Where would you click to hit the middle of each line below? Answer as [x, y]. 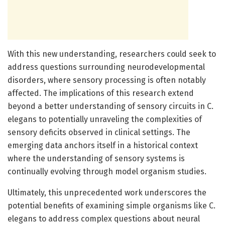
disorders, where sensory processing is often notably [107, 80]
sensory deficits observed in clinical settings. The [99, 132]
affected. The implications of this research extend [101, 93]
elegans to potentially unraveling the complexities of [105, 119]
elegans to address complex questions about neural [104, 218]
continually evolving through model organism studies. [107, 171]
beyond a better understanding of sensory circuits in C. [110, 106]
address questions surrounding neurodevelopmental [106, 67]
